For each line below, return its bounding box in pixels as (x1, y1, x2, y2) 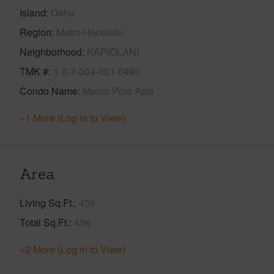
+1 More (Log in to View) (20, 110, 125, 125)
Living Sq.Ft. (20, 195, 74, 210)
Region (20, 24, 51, 39)
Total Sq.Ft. (20, 215, 69, 229)
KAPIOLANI (87, 44, 139, 59)
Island (20, 5, 46, 20)
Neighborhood (20, 44, 82, 59)
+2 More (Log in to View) (20, 242, 125, 256)
